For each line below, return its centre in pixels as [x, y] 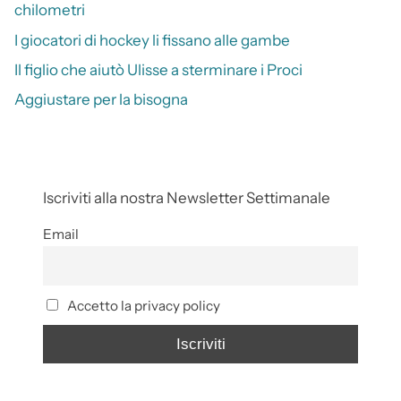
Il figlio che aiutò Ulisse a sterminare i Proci [158, 69]
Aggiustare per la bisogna [101, 100]
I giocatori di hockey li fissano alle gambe [152, 40]
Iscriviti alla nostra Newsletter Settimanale [187, 198]
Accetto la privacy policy [142, 305]
